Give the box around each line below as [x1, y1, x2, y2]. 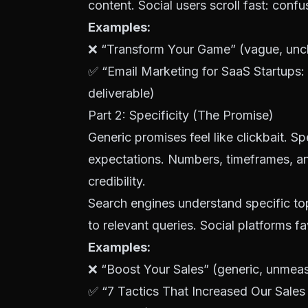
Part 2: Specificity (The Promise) [88, 108, 274, 122]
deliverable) [88, 86, 155, 100]
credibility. [88, 174, 146, 188]
